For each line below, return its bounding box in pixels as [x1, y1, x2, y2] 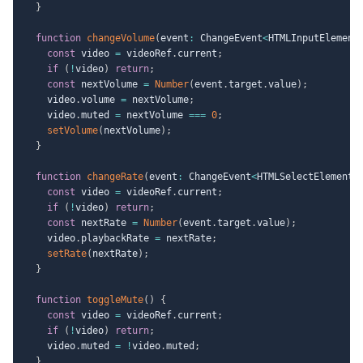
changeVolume [87, 32, 155, 44]
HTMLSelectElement [257, 170, 353, 182]
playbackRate [81, 232, 155, 244]
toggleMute [87, 293, 143, 305]
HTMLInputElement [268, 32, 359, 44]
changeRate [87, 170, 143, 182]
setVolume [47, 124, 98, 136]
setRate [47, 247, 87, 259]
